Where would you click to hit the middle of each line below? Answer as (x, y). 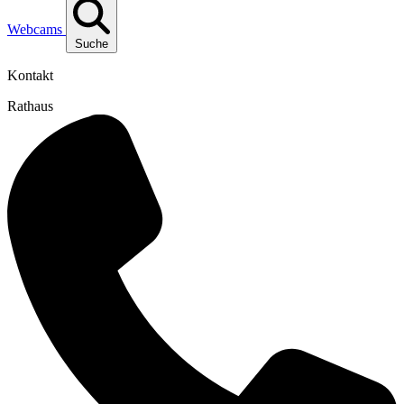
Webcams (35, 30)
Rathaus (30, 106)
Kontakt (30, 76)
